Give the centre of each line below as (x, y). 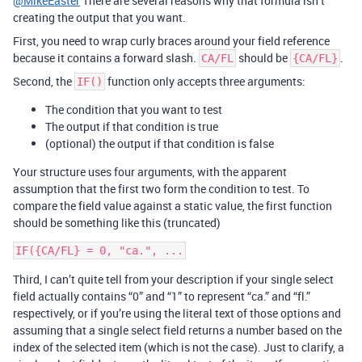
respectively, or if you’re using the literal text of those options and (177, 313)
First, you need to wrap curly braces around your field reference (171, 41)
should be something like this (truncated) (117, 223)
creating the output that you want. (99, 17)
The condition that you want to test (134, 109)
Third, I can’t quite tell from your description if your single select (173, 279)
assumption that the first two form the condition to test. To (161, 189)
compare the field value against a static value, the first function (173, 206)
